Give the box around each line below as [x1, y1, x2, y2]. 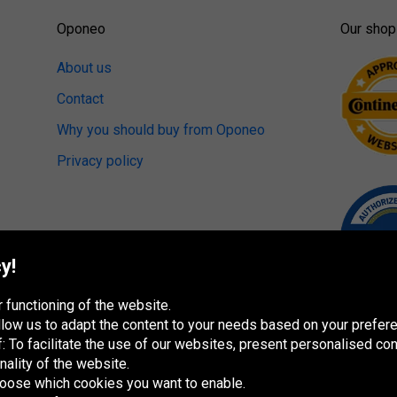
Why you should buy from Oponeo [56, 121, 265, 138]
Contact [56, 90, 104, 107]
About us [56, 59, 112, 76]
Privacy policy [56, 152, 144, 169]
